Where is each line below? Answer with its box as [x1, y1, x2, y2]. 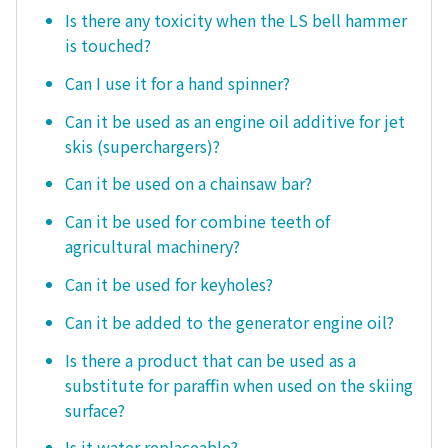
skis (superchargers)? [65, 133, 220, 158]
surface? [65, 397, 125, 422]
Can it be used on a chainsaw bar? [65, 171, 312, 196]
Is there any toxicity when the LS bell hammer [65, 8, 407, 33]
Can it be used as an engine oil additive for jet [65, 108, 405, 133]
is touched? [65, 33, 151, 58]
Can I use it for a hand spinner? [65, 70, 290, 95]
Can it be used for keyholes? [65, 271, 273, 296]
